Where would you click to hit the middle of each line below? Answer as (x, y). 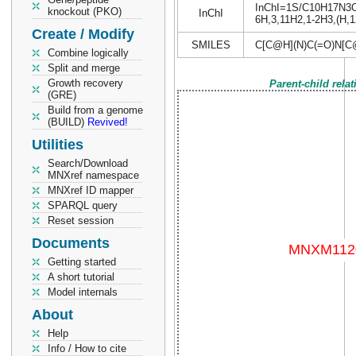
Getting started (82, 262)
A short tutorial (81, 277)
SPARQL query (83, 205)
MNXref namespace (93, 175)
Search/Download (88, 163)
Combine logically (88, 53)
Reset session (81, 221)
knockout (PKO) (85, 12)
